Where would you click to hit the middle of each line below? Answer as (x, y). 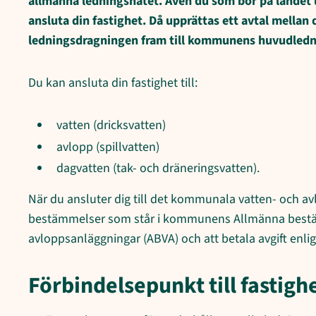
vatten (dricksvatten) (111, 125)
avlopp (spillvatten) (108, 147)
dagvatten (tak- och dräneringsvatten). (158, 169)
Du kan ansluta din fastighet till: (113, 83)
